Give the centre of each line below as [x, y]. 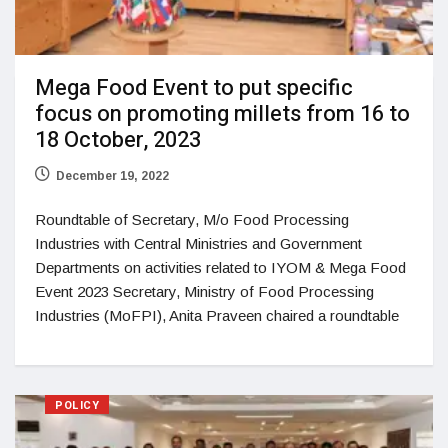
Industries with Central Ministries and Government [198, 244]
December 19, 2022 [112, 176]
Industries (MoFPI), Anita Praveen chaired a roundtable [217, 316]
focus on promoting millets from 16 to [222, 114]
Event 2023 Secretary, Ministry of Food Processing [204, 292]
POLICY [77, 406]
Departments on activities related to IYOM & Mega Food [220, 268]
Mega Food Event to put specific [194, 88]
